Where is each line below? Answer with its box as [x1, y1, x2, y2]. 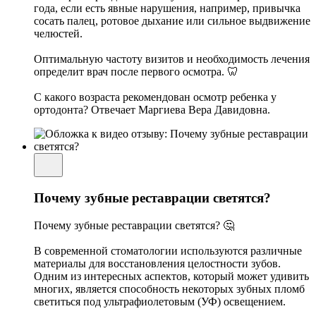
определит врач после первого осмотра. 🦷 [34, 66, 238, 78]
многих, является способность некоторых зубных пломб [34, 282, 305, 295]
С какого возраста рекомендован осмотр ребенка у [34, 91, 276, 104]
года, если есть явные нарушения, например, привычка [34, 2, 300, 15]
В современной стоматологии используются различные [34, 244, 302, 257]
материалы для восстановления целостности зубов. [34, 257, 281, 269]
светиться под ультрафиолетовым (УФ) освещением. [34, 295, 286, 308]
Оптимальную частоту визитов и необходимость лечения [34, 53, 310, 66]
